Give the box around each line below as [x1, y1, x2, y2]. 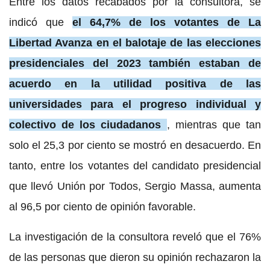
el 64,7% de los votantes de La [72, 16, 261, 28]
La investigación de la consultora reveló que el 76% [9, 230, 261, 243]
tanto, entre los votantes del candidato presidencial [9, 159, 261, 172]
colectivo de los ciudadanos [9, 118, 162, 131]
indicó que [9, 16, 72, 28]
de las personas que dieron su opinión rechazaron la [9, 251, 261, 263]
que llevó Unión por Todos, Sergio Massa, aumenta [9, 180, 261, 192]
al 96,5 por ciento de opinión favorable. [9, 200, 196, 213]
